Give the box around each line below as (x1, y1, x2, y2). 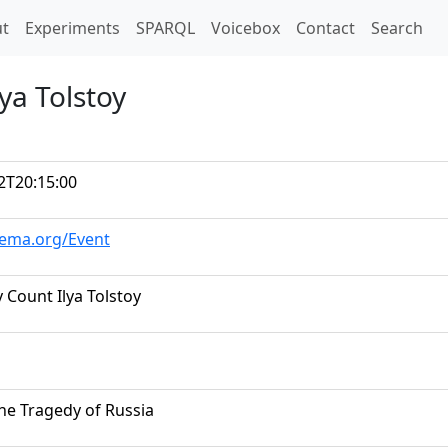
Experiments (25, 17, 120, 39)
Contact (296, 17, 355, 39)
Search (371, 17, 423, 39)
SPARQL (136, 17, 195, 39)
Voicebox (211, 17, 280, 39)
